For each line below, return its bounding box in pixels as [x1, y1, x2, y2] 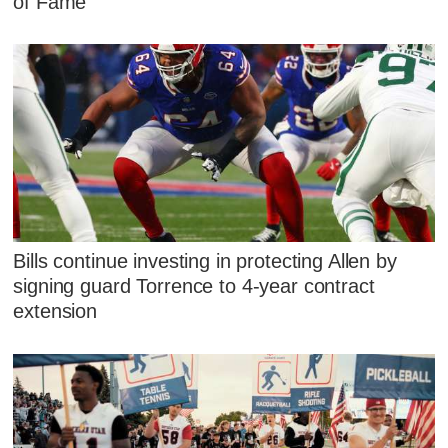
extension [13, 300, 98, 323]
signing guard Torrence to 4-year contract [13, 275, 375, 298]
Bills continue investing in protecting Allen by [13, 250, 397, 273]
